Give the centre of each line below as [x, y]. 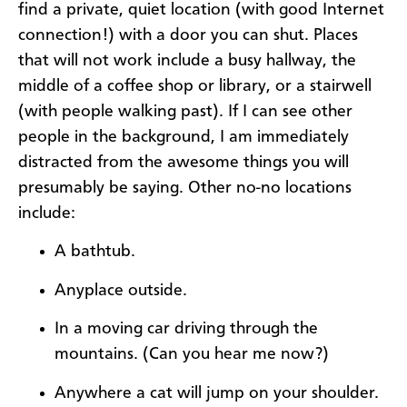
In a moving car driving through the [186, 329]
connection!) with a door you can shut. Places [188, 36]
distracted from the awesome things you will [184, 163]
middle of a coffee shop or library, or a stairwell [195, 87]
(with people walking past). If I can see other [185, 112]
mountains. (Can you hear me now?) [192, 355]
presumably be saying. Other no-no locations [185, 189]
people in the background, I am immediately [184, 138]
